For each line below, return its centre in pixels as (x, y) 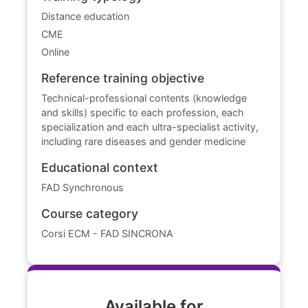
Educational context (100, 168)
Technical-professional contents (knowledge (144, 98)
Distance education (86, 16)
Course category (90, 214)
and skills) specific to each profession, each (143, 113)
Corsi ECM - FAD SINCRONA (108, 234)
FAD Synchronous (83, 188)
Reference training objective (123, 78)
